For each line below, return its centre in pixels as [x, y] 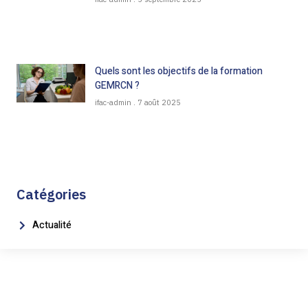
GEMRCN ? [117, 85]
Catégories [51, 195]
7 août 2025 [158, 102]
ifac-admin [114, 102]
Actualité [52, 225]
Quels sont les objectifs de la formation [179, 71]
